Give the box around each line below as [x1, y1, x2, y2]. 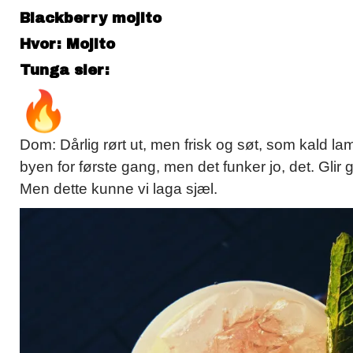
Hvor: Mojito [20, 36, 115, 53]
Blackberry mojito [20, 10, 162, 27]
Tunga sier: [20, 62, 114, 79]
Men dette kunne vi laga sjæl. [20, 180, 217, 198]
